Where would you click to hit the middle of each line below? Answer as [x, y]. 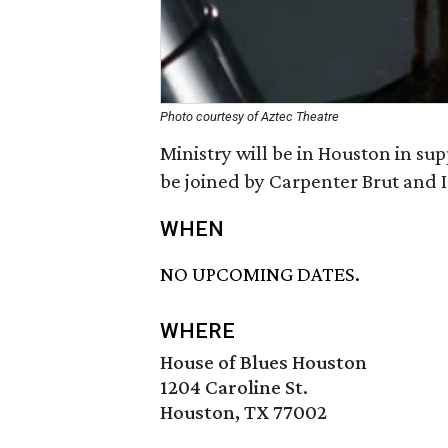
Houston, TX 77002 [243, 412]
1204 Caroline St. [234, 387]
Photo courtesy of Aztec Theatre [249, 116]
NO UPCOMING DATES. [260, 274]
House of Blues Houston [263, 362]
